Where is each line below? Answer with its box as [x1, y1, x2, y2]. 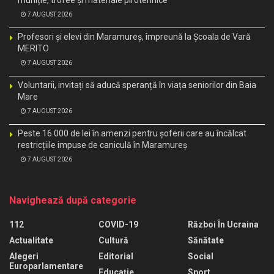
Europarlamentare [9, 261, 83, 272]
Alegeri [9, 251, 39, 262]
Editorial [98, 251, 133, 262]
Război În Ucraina [188, 220, 259, 230]
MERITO [18, 43, 49, 54]
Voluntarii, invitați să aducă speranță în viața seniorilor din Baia [18, 80, 256, 91]
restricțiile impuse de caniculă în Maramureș [18, 140, 187, 150]
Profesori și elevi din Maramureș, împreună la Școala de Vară [18, 32, 251, 42]
